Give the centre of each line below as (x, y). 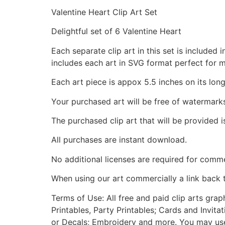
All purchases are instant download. (119, 140)
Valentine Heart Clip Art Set (104, 12)
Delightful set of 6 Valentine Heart (116, 31)
